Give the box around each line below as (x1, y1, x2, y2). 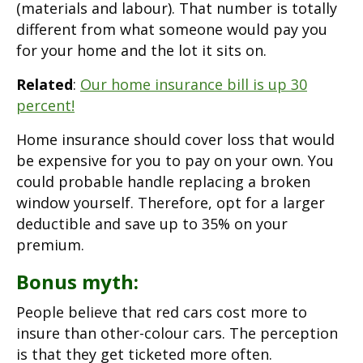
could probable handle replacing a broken (16, 171, 310, 191)
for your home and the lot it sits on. (16, 40, 267, 60)
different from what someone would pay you (16, 19, 327, 39)
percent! (16, 95, 75, 115)
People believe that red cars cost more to (16, 301, 307, 322)
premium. (16, 234, 84, 254)
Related (16, 74, 73, 94)
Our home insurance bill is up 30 (80, 74, 307, 94)
